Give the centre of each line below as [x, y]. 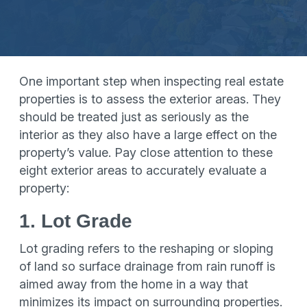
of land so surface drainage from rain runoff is [147, 266]
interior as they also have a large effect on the [148, 135]
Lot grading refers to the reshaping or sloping [146, 248]
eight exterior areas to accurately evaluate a [143, 170]
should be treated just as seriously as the [134, 117]
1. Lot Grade [76, 221]
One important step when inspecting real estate [151, 81]
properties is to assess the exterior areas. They [150, 99]
